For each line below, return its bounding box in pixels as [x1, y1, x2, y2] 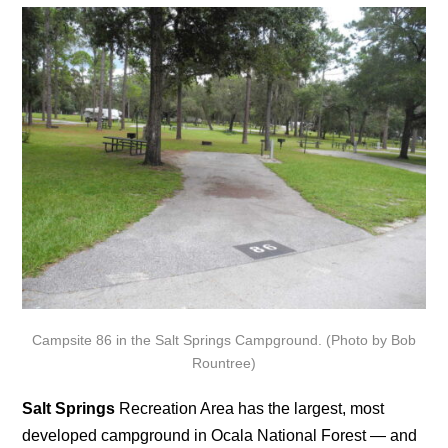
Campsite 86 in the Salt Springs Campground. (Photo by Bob [32, 332, 416, 349]
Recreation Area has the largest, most [115, 400, 385, 418]
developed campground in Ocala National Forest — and [22, 427, 418, 445]
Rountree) [192, 355, 256, 372]
